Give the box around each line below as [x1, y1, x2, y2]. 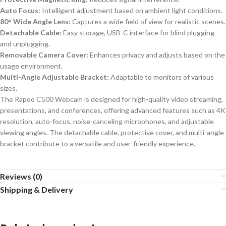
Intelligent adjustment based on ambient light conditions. [40, 6, 222, 15]
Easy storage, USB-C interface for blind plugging [62, 28, 214, 37]
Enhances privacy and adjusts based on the [88, 50, 225, 59]
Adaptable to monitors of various [109, 72, 214, 81]
